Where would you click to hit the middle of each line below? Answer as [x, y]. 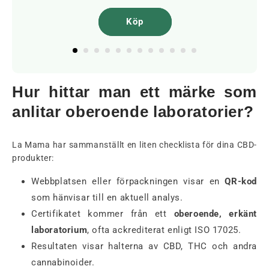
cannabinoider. [63, 262]
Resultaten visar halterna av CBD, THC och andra [144, 246]
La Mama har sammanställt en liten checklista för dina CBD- [134, 144]
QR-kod [241, 181]
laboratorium [59, 230]
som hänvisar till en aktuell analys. [107, 197]
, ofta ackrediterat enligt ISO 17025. [164, 230]
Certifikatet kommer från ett [103, 213]
